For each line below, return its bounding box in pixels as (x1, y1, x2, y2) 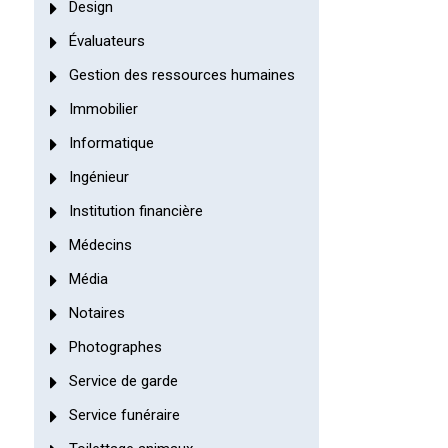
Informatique (68, 133, 154, 152)
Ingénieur (68, 167, 129, 186)
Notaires (68, 303, 125, 322)
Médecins (68, 235, 132, 254)
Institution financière (68, 201, 203, 220)
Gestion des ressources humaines (68, 65, 295, 84)
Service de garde (68, 371, 178, 390)
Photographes (68, 337, 162, 356)
